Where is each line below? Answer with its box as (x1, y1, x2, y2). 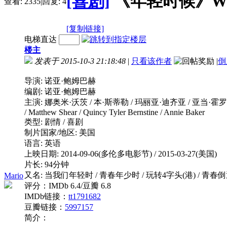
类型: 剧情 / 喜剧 (24, 117, 83, 126)
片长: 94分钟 (24, 160, 69, 169)
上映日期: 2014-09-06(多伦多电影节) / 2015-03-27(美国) (24, 149, 217, 158)
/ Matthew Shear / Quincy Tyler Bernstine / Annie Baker (24, 107, 205, 117)
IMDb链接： (24, 192, 68, 201)
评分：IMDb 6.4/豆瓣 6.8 (24, 181, 111, 190)
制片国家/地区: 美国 (24, 128, 95, 137)
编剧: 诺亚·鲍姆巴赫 (24, 87, 96, 96)
